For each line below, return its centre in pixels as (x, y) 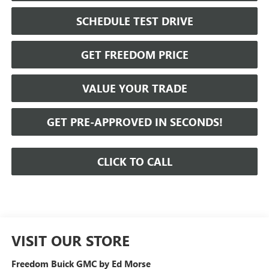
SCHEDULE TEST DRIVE (134, 21)
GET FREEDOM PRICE (134, 54)
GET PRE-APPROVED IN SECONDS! (134, 122)
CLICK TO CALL (134, 161)
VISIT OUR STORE (70, 240)
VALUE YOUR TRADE (134, 88)
